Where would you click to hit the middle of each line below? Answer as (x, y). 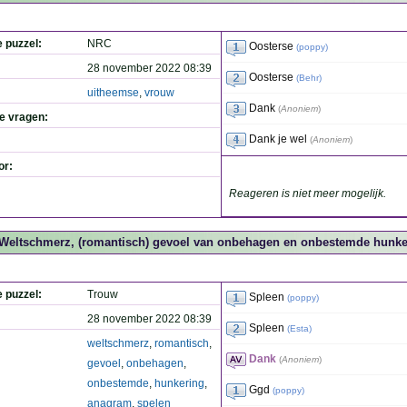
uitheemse (113, 93)
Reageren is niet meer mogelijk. (308, 194)
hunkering (179, 383)
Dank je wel (278, 139)
